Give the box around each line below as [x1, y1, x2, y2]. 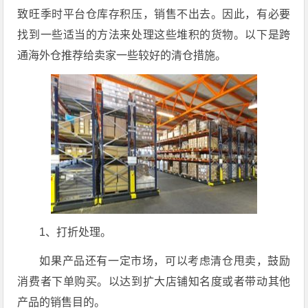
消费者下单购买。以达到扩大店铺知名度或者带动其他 [17, 276, 291, 287]
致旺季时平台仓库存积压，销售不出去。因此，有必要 [17, 8, 291, 20]
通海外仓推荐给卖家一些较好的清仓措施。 [17, 49, 227, 61]
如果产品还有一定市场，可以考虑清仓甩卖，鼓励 [39, 255, 291, 267]
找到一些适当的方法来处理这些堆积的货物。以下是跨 [17, 29, 291, 41]
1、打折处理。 [39, 226, 112, 238]
